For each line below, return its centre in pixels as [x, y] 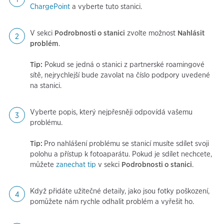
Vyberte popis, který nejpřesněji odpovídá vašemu [111, 112]
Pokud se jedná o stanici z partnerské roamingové [123, 65]
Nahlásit [191, 33]
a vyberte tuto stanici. [106, 7]
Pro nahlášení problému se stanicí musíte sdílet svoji [126, 144]
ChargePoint [50, 7]
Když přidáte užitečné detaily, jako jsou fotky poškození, [120, 191]
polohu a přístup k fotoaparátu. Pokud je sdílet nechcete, [121, 154]
